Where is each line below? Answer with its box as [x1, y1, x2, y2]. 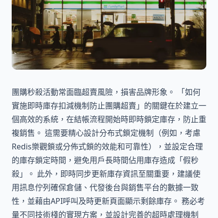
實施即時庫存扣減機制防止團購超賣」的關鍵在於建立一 [12, 100, 206, 111]
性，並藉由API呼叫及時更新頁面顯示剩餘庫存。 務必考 [12, 195, 205, 206]
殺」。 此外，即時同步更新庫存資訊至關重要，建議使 [12, 168, 200, 179]
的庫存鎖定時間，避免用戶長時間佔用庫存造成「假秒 [12, 154, 199, 165]
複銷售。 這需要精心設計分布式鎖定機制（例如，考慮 [12, 127, 200, 138]
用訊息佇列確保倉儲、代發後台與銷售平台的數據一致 [12, 182, 199, 193]
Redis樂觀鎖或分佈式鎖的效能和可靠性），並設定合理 [12, 141, 203, 152]
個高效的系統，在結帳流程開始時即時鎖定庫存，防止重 [12, 113, 206, 125]
